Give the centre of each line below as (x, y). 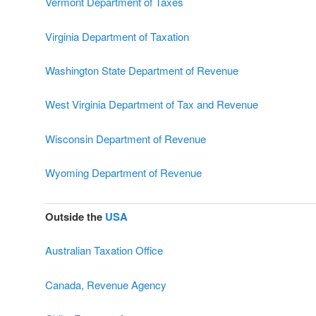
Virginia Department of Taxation (117, 36)
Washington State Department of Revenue (142, 70)
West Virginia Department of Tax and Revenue (152, 104)
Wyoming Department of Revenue (123, 173)
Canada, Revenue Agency (106, 284)
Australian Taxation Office (104, 250)
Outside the (75, 216)
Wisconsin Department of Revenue (126, 138)
